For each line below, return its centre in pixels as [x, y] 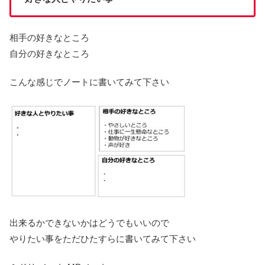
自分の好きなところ [49, 53]
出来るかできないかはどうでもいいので [89, 222]
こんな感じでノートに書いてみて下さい [89, 82]
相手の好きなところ [49, 37]
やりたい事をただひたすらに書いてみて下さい [103, 238]
